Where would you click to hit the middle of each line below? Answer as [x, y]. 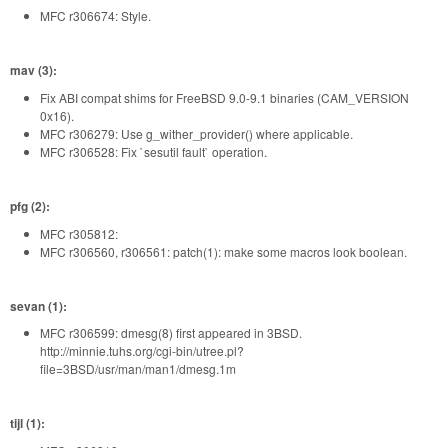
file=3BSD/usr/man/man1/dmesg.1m [138, 369]
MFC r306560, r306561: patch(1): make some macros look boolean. [223, 251]
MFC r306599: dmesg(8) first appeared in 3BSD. [171, 333]
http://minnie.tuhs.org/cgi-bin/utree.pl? [142, 351]
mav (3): [33, 70]
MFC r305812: [79, 233]
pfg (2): [30, 206]
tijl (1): [27, 423]
